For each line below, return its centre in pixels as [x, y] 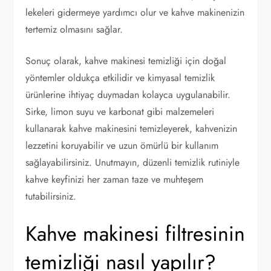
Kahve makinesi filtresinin [135, 233]
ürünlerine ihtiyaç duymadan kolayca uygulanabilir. [128, 94]
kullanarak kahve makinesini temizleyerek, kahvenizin [132, 128]
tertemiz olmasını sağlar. [74, 29]
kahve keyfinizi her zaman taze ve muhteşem [115, 179]
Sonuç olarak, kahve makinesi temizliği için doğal [126, 60]
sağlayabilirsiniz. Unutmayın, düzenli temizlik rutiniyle [133, 162]
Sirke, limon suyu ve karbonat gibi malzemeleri [120, 111]
